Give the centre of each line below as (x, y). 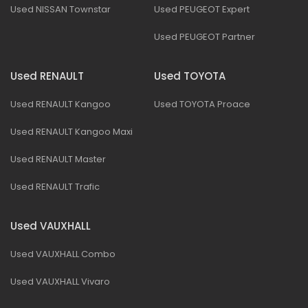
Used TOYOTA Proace (202, 104)
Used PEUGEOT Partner (205, 36)
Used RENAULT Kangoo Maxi (71, 131)
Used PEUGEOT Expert (202, 9)
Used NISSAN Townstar (60, 9)
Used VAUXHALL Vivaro (60, 281)
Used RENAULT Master (58, 159)
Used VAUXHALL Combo (63, 254)
